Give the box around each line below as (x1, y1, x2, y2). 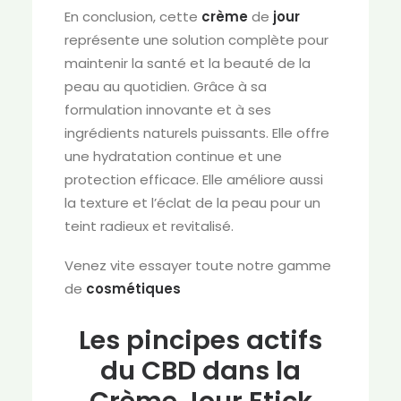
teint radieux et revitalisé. (64, 217, 234, 235)
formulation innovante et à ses (64, 100, 271, 119)
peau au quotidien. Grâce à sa (64, 77, 267, 96)
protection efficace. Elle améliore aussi (64, 170, 323, 189)
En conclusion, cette (64, 7, 201, 26)
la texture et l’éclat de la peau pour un (64, 193, 320, 212)
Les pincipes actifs (79, 322, 322, 358)
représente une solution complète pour (64, 30, 328, 49)
